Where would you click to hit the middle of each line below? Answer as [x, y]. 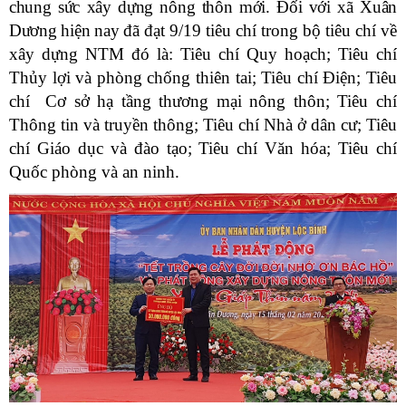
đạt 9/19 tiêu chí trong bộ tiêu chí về [268, 30]
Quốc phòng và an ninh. [94, 171]
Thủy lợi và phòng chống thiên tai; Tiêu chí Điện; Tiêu [203, 77]
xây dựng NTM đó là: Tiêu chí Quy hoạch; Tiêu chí [203, 53]
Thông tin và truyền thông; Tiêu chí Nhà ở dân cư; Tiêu [203, 124]
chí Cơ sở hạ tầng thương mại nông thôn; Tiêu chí [203, 101]
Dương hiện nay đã [74, 30]
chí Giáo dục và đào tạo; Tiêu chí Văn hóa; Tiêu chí [203, 148]
